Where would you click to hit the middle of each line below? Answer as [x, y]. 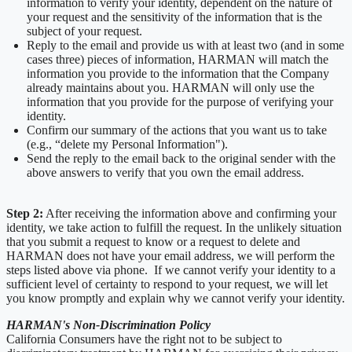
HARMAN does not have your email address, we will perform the [170, 255]
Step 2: [25, 213]
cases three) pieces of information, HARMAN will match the [178, 59]
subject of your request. [84, 31]
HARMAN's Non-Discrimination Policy [108, 324]
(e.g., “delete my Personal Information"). [127, 144]
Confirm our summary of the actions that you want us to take [177, 130]
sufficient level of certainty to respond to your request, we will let [167, 284]
